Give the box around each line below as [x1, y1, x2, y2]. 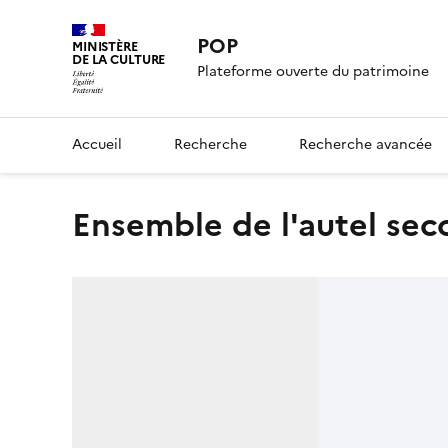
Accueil [72, 133, 122, 155]
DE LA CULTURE [72, 50, 166, 69]
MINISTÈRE [72, 37, 138, 56]
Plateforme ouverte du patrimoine [197, 61, 430, 83]
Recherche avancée [299, 133, 432, 155]
